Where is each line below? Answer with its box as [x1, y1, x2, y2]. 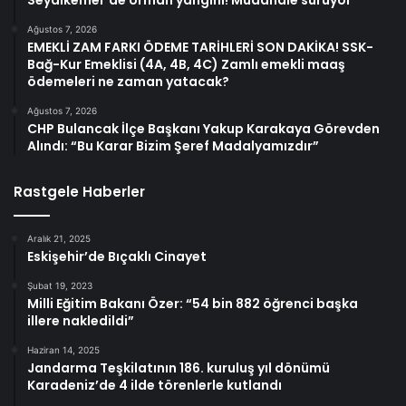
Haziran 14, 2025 [27, 344, 100, 356]
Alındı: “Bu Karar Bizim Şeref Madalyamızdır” [27, 137, 319, 156]
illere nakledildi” [27, 312, 134, 331]
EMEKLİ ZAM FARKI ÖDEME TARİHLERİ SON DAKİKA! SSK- [27, 38, 373, 57]
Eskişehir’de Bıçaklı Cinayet [27, 247, 207, 266]
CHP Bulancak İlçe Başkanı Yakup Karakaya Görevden [27, 120, 380, 139]
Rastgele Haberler [14, 182, 145, 202]
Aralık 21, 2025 [27, 233, 91, 245]
